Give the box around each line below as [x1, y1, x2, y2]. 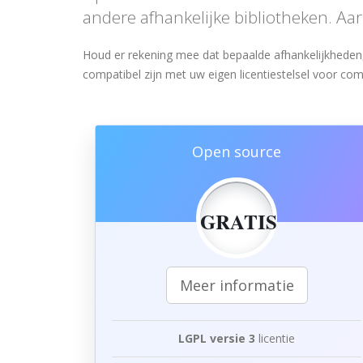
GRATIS [200, 207, 277, 237]
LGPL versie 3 [178, 331, 255, 346]
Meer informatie [179, 275, 294, 295]
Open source [192, 142, 281, 161]
